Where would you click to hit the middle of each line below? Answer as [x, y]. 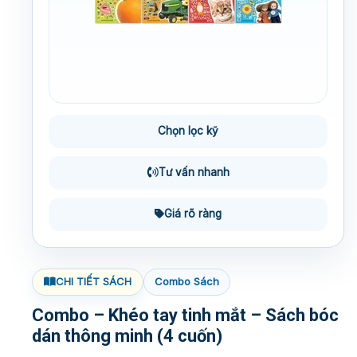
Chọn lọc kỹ [188, 131]
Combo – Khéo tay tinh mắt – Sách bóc [185, 315]
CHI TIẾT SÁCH [94, 282]
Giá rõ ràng [193, 214]
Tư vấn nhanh [194, 173]
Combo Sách [187, 282]
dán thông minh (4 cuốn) [127, 335]
